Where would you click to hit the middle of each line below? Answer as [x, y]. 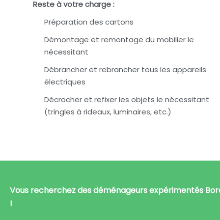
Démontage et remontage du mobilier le [119, 40]
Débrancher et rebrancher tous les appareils [125, 69]
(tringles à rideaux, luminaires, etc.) [108, 112]
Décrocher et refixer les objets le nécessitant [126, 99]
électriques [65, 82]
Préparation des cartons [89, 22]
